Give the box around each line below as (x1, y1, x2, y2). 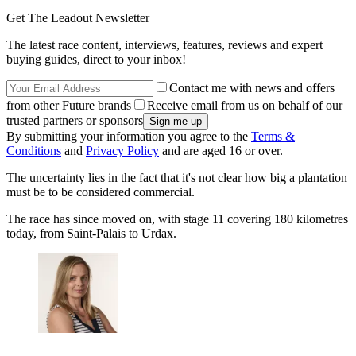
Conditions (6, 144, 61, 158)
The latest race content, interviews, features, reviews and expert (6, 38, 323, 52)
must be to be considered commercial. (6, 185, 195, 199)
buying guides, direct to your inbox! (6, 52, 186, 67)
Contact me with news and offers (169, 81, 335, 95)
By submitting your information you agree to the (6, 130, 251, 144)
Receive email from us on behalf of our (147, 99, 342, 113)
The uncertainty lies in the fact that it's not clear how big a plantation (6, 171, 347, 185)
